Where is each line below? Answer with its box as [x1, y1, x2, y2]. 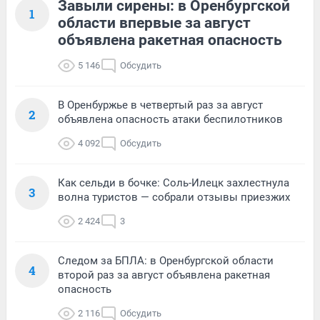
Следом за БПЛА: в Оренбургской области [58, 254, 274, 267]
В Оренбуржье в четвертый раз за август [58, 98, 263, 111]
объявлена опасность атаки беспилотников [58, 112, 283, 126]
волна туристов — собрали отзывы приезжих [58, 190, 290, 204]
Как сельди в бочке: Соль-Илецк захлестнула [58, 176, 289, 189]
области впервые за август [58, 14, 251, 31]
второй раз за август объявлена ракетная [58, 268, 270, 281]
